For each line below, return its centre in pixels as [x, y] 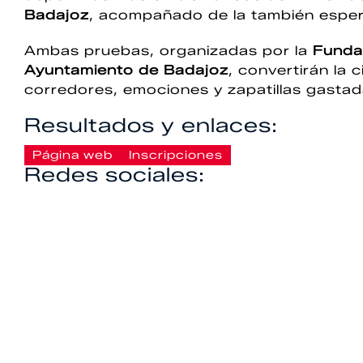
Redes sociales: [115, 175]
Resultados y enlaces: [151, 125]
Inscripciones [176, 155]
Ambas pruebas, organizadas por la [169, 51]
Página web [73, 155]
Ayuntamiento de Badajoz [126, 70]
